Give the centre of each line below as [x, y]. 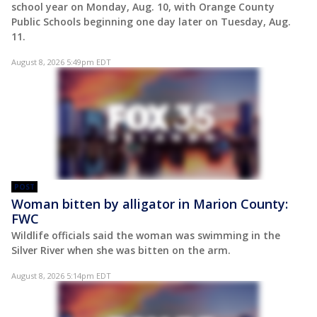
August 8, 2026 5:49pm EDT [61, 62]
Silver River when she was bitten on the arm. [121, 250]
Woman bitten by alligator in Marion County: [150, 204]
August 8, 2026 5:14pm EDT [61, 276]
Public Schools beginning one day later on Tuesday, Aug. [151, 21]
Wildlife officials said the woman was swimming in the [146, 236]
